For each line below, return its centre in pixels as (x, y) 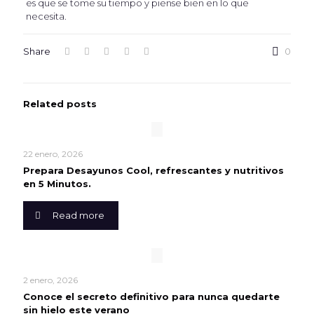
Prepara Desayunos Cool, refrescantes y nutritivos (153, 170)
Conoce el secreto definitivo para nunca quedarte (151, 296)
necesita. (46, 16)
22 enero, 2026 (53, 154)
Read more (79, 215)
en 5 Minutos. (57, 184)
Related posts (60, 104)
